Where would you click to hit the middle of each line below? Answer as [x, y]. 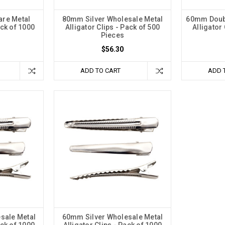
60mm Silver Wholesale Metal [113, 217]
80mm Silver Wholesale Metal [113, 19]
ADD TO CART [101, 71]
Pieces [113, 35]
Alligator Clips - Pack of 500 [113, 27]
